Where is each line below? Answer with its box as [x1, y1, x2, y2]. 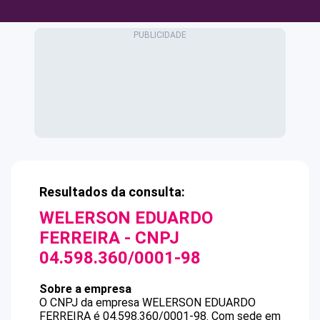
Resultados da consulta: [39, 184, 185, 199]
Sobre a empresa [39, 282, 131, 296]
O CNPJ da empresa [39, 296, 142, 309]
